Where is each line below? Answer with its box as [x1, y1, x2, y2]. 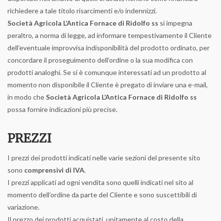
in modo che [7, 93, 46, 101]
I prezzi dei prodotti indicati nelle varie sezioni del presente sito [7, 153, 200, 162]
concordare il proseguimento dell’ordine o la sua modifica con [7, 56, 193, 64]
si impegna [158, 19, 192, 27]
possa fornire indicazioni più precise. [7, 105, 117, 113]
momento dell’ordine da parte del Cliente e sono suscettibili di [7, 190, 197, 199]
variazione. [7, 203, 39, 211]
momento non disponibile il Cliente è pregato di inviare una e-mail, [7, 80, 208, 89]
